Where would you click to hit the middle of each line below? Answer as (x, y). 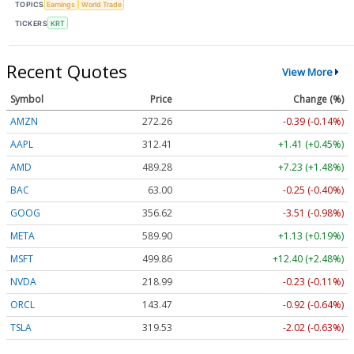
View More (307, 72)
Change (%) (318, 100)
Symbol (27, 100)
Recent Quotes (67, 72)
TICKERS (32, 23)
